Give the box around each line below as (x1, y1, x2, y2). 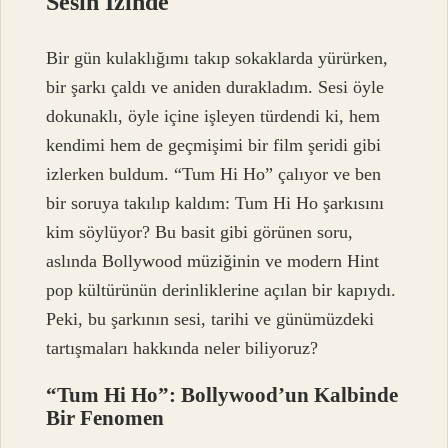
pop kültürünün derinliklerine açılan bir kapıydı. (46, 280, 397, 301)
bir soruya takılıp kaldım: (46, 193, 236, 214)
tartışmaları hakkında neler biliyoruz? (46, 338, 319, 359)
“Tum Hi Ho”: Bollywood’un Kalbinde (46, 383, 399, 407)
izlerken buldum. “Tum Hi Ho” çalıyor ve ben (46, 164, 382, 185)
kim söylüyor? (46, 222, 151, 243)
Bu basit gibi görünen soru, (150, 222, 354, 243)
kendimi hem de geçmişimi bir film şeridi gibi (46, 135, 382, 156)
